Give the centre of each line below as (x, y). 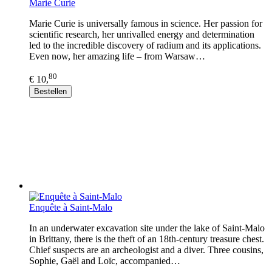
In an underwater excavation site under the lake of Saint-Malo (147, 228)
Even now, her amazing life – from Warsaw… (117, 56)
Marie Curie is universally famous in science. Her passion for (146, 23)
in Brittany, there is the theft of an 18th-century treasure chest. (147, 239)
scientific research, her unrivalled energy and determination (142, 34)
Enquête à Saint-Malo (71, 207)
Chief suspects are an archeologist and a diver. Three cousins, (146, 250)
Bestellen (50, 91)
